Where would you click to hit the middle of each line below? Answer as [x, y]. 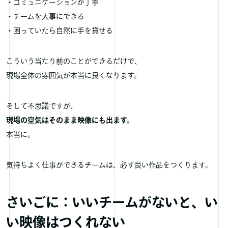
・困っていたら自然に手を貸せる [60, 31]
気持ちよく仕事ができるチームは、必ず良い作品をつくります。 [109, 165]
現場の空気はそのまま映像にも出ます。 [70, 120]
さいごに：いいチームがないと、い [112, 202]
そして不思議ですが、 [42, 106]
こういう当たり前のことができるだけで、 [74, 61]
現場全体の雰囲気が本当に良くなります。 [74, 75]
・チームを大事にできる [45, 16]
